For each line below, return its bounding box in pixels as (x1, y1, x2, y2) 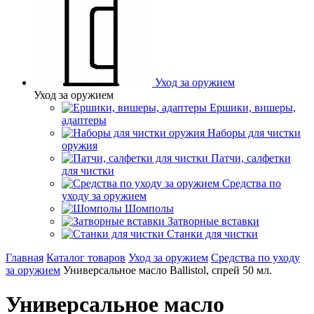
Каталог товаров (46, 252, 125, 264)
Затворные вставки (168, 215, 259, 227)
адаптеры (62, 114, 107, 126)
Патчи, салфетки (211, 152, 291, 164)
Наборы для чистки (207, 127, 301, 139)
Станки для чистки (167, 228, 258, 240)
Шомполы (125, 203, 174, 214)
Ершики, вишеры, (210, 102, 296, 114)
